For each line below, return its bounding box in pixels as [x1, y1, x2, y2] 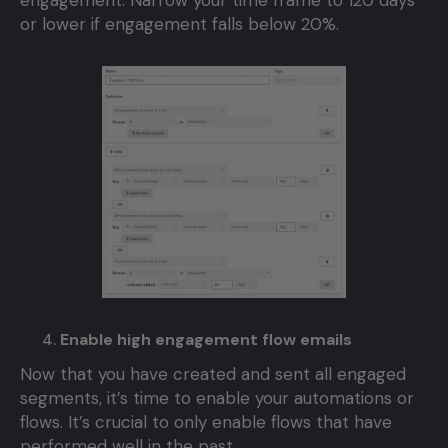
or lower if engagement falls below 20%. [20, 13, 339, 36]
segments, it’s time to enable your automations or [20, 387, 414, 410]
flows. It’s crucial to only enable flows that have [20, 411, 392, 434]
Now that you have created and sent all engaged [20, 363, 406, 386]
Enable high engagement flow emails [60, 329, 352, 351]
